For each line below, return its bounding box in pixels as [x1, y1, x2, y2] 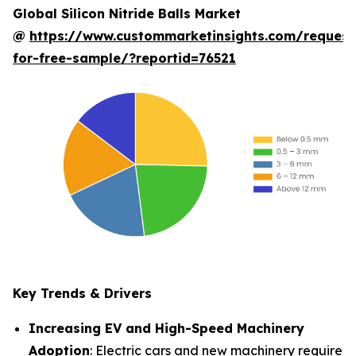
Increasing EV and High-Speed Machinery [29, 320, 304, 336]
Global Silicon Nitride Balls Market [13, 6, 241, 21]
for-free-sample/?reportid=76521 [13, 50, 236, 66]
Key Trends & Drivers [13, 285, 152, 301]
